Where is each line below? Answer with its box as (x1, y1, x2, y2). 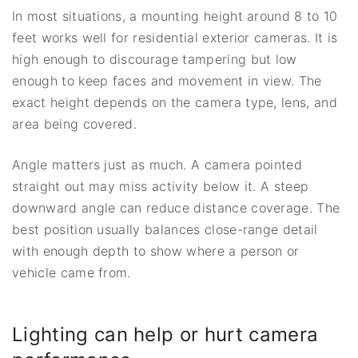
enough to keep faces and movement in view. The (12, 72, 322, 89)
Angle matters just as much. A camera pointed (12, 156, 303, 173)
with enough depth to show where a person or (12, 242, 300, 259)
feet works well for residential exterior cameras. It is (12, 29, 338, 46)
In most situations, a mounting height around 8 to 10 (12, 7, 338, 24)
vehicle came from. (12, 264, 131, 280)
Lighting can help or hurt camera (12, 322, 319, 346)
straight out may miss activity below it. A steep (12, 177, 309, 194)
